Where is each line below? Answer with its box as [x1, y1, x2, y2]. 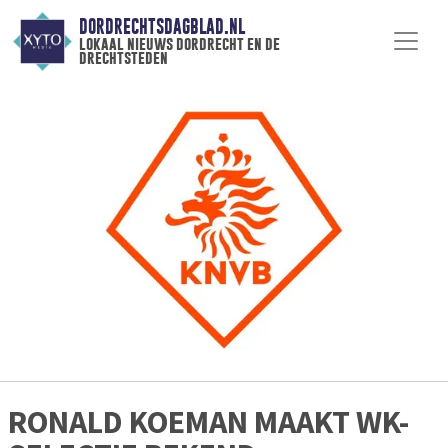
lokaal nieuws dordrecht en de [78, 34, 280, 54]
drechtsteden [78, 48, 168, 68]
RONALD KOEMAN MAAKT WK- [8, 402, 409, 443]
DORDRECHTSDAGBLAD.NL [78, 16, 245, 38]
